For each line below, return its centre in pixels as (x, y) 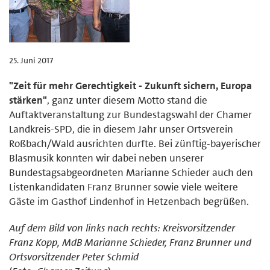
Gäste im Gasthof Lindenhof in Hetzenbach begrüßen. (129, 201)
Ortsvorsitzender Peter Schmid (74, 256)
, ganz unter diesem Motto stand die (127, 100)
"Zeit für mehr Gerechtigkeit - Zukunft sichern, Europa (130, 85)
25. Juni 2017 (31, 60)
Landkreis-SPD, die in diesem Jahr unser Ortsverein (121, 129)
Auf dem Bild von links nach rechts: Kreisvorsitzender (122, 228)
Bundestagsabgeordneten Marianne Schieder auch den (131, 172)
